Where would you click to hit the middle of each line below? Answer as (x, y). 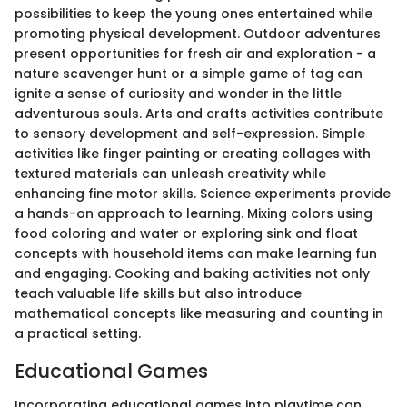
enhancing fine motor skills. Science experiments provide (203, 193)
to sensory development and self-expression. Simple (190, 133)
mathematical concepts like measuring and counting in (199, 313)
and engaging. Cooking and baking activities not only (192, 273)
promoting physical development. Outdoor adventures (198, 33)
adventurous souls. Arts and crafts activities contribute (199, 113)
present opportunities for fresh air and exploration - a (195, 53)
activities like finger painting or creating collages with (193, 153)
